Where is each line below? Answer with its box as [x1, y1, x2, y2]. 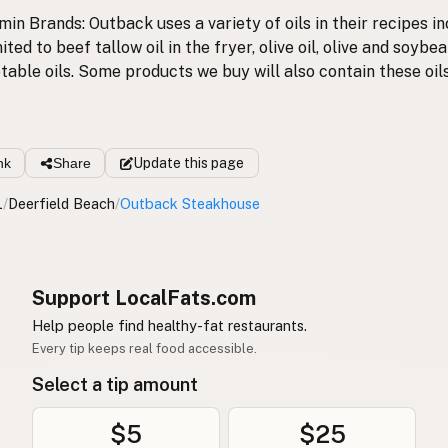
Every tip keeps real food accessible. [32, 341, 257, 357]
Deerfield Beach [8, 195, 115, 213]
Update [132, 155, 181, 172]
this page [180, 155, 244, 172]
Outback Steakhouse [120, 195, 260, 213]
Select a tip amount [32, 374, 198, 396]
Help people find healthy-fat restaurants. [32, 317, 307, 335]
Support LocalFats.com [32, 286, 256, 311]
